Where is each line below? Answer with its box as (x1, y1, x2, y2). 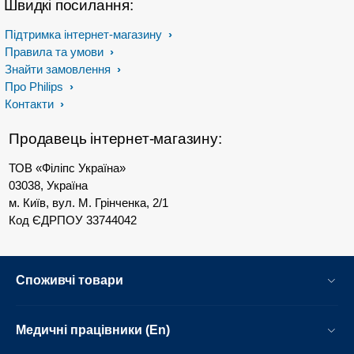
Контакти (5, 97, 57, 111)
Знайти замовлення (5, 62, 114, 76)
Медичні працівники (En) (16, 323, 170, 337)
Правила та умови (5, 45, 107, 58)
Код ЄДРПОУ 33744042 (9, 213, 137, 227)
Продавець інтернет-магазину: (9, 130, 222, 147)
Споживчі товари (16, 273, 123, 287)
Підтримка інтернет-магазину (5, 28, 165, 41)
